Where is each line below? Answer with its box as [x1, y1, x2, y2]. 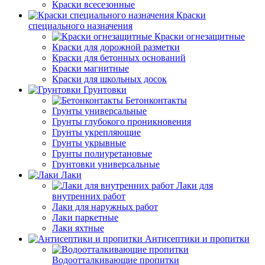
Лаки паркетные [52, 212, 118, 223]
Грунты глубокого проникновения [52, 117, 191, 127]
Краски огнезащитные [154, 31, 245, 42]
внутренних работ [52, 191, 125, 202]
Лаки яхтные [52, 223, 104, 234]
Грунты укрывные [52, 138, 126, 148]
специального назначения [28, 21, 132, 31]
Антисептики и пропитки [145, 234, 250, 244]
